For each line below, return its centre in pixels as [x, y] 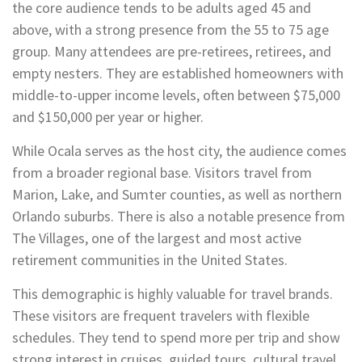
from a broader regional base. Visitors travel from [162, 172]
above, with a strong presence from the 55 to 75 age [170, 29]
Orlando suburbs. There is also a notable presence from [179, 216]
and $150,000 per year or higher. [108, 116]
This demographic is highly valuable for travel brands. [173, 293]
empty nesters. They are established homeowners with [178, 73]
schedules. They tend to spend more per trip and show [176, 337]
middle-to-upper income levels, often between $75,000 [176, 95]
